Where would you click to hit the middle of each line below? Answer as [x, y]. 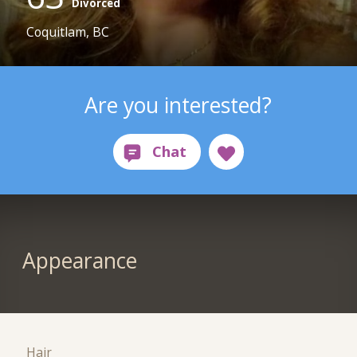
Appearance [79, 261]
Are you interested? [178, 105]
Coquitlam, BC [68, 32]
